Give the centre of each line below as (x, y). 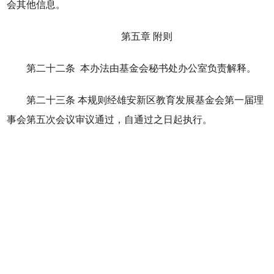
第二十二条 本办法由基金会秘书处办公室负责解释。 (142, 68)
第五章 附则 (147, 36)
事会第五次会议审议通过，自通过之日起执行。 (110, 120)
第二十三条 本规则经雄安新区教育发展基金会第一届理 (145, 100)
